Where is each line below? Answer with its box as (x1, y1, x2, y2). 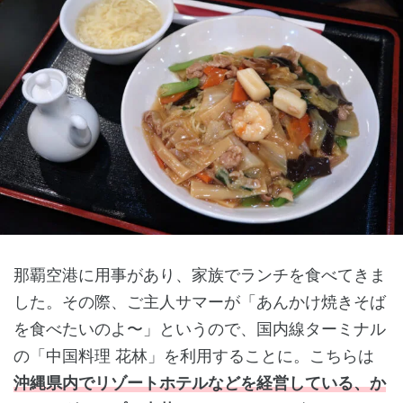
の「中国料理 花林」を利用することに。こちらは (13, 346, 374, 366)
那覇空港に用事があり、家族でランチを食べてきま (13, 265, 386, 285)
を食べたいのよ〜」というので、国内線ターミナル (13, 319, 386, 339)
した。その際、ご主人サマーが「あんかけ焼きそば (13, 292, 386, 312)
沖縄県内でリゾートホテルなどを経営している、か (13, 373, 386, 393)
